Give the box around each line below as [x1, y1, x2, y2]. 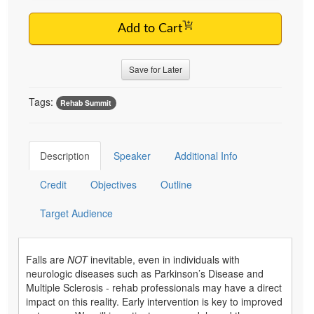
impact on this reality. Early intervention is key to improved [26, 294, 282, 308]
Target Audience [40, 205, 113, 220]
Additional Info [175, 148, 238, 163]
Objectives [90, 177, 137, 191]
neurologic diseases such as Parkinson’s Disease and [26, 266, 264, 280]
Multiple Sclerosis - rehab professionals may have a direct [26, 280, 282, 294]
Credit [40, 177, 67, 191]
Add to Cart [118, 22, 182, 35]
